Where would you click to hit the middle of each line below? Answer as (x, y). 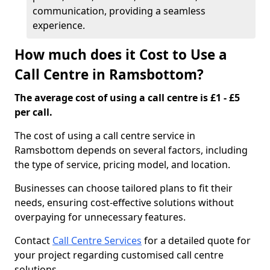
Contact (33, 240)
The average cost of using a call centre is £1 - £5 (127, 98)
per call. (33, 112)
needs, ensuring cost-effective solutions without (124, 202)
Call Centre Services (97, 240)
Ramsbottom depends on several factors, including (131, 150)
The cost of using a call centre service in (105, 136)
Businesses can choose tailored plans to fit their (124, 188)
